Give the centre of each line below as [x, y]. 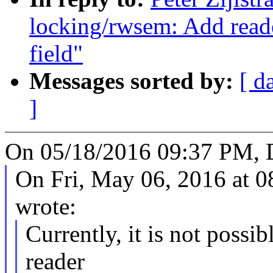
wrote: [45, 207]
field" [56, 54]
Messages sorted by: [134, 81]
